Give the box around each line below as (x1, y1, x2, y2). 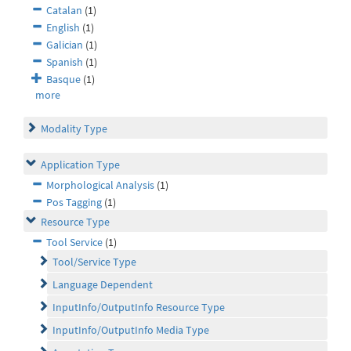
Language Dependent (52, 277, 153, 292)
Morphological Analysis (46, 178, 154, 193)
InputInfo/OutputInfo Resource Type (52, 300, 225, 315)
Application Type (41, 157, 120, 172)
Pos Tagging (46, 195, 102, 210)
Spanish (46, 55, 83, 70)
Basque (46, 72, 81, 87)
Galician (46, 38, 83, 52)
